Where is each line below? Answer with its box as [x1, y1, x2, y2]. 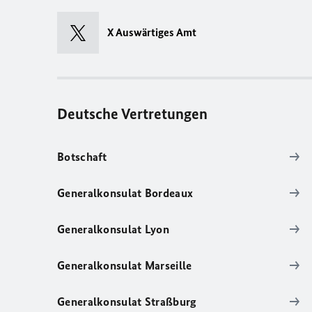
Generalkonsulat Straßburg [57, 295, 197, 309]
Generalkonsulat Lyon [57, 222, 169, 236]
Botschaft [57, 150, 107, 164]
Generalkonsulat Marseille [57, 258, 192, 272]
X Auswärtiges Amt [107, 26, 196, 39]
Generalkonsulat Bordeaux [57, 186, 194, 200]
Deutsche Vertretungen [57, 104, 208, 123]
